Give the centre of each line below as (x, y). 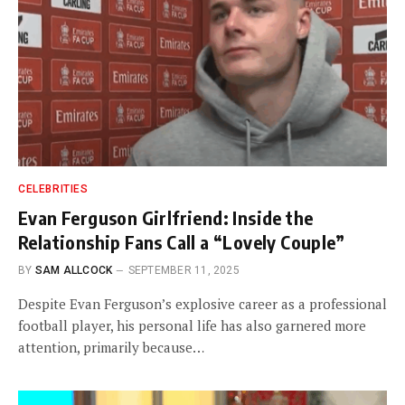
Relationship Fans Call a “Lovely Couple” (181, 241)
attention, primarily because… (111, 347)
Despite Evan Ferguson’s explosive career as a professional (202, 303)
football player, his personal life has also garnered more (192, 325)
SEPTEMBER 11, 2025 (184, 270)
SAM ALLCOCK (74, 270)
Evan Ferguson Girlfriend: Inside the (166, 217)
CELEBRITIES (53, 188)
